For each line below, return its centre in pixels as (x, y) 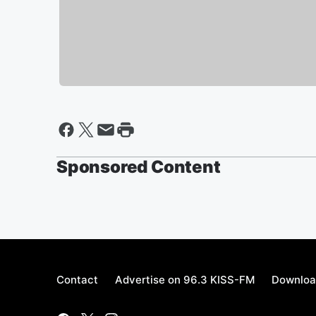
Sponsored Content (139, 166)
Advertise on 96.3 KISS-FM (185, 279)
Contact (77, 279)
